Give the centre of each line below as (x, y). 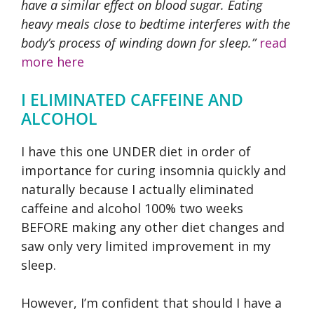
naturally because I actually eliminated (137, 189)
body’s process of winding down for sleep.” (138, 42)
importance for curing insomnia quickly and (153, 170)
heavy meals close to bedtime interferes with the (156, 23)
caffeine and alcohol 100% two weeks (132, 208)
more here (53, 61)
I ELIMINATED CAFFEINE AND (132, 99)
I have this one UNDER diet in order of (136, 151)
